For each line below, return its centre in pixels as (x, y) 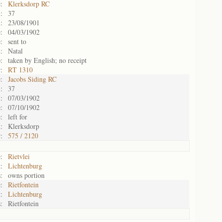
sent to (17, 41)
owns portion (26, 175)
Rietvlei (19, 156)
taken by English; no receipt (47, 60)
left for (18, 117)
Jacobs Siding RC (32, 79)
